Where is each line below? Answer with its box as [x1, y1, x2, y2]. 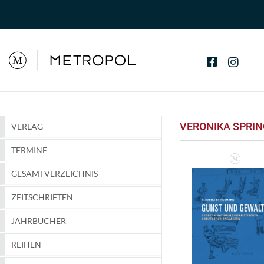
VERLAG [11, 121, 43, 132]
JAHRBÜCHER [11, 216, 66, 226]
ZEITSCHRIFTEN [11, 192, 73, 203]
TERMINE [11, 145, 47, 156]
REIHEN [11, 239, 41, 250]
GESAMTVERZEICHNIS [11, 169, 98, 179]
